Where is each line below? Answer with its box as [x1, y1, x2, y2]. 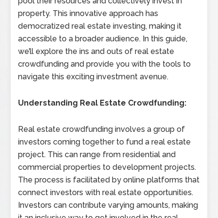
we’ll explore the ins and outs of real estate [18, 47, 175, 56]
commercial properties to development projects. [18, 163, 197, 172]
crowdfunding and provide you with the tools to [18, 59, 191, 69]
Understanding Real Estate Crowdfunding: [18, 98, 187, 108]
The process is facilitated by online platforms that [18, 175, 200, 184]
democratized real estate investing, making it [18, 21, 182, 31]
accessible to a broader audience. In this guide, [18, 34, 188, 43]
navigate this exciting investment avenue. [18, 72, 169, 81]
